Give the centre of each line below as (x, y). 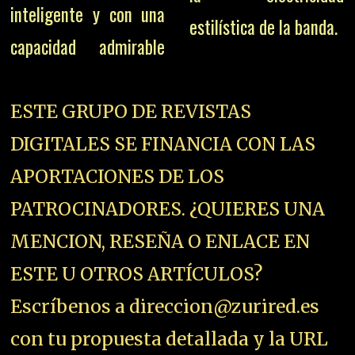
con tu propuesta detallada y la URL (170, 339)
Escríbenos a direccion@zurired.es (165, 307)
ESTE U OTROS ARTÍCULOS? (137, 274)
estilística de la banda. (263, 27)
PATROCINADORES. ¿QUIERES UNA (168, 209)
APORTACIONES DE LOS (118, 177)
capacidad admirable (88, 47)
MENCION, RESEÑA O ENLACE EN (160, 242)
